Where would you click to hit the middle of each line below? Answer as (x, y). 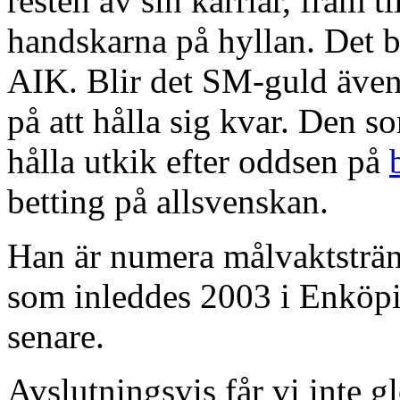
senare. (56, 336)
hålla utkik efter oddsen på (198, 161)
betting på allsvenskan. (168, 201)
